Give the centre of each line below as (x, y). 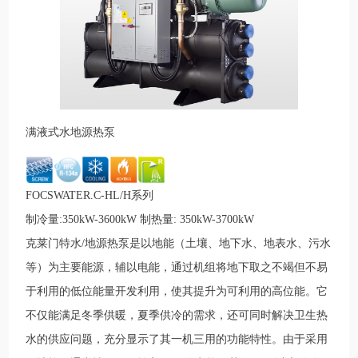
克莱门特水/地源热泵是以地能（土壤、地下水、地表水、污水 (179, 244)
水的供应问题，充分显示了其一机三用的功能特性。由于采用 (177, 340)
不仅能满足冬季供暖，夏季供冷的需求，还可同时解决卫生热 (177, 316)
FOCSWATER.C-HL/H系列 (90, 196)
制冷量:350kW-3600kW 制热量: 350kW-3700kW (140, 220)
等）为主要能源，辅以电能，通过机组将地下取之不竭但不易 (177, 268)
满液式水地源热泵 (71, 133)
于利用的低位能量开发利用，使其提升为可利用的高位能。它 (177, 292)
